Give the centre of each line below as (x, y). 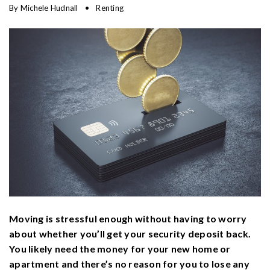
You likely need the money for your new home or (120, 248)
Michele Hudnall (49, 8)
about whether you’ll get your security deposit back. (130, 233)
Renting (110, 8)
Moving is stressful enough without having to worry (128, 218)
